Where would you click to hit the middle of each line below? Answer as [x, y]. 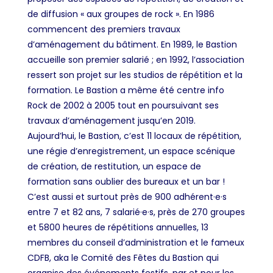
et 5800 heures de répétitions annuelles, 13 [118, 228]
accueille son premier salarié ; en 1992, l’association [136, 60]
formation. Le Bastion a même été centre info [126, 90]
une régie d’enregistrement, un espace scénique [131, 151]
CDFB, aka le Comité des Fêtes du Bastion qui [123, 258]
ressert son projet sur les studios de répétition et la [135, 75]
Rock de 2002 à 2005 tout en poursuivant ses [123, 106]
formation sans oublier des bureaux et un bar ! [126, 182]
